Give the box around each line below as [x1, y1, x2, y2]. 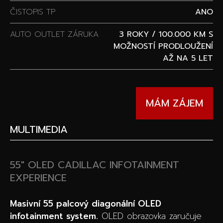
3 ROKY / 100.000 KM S [119, 28, 213, 40]
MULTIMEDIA [10, 121, 68, 137]
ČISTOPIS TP [10, 5, 55, 18]
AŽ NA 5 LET [163, 52, 213, 64]
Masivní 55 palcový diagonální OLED [10, 197, 161, 211]
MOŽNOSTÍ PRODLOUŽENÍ [113, 40, 213, 52]
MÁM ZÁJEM [146, 95, 203, 111]
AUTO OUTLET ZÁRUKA [10, 28, 99, 40]
